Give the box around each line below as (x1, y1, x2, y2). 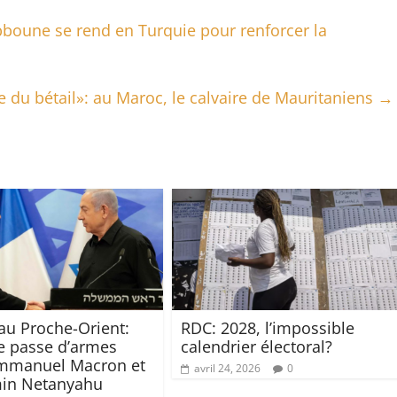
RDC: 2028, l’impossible (181, 316, 354, 339)
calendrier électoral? (181, 335, 332, 357)
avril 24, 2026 (194, 360, 261, 376)
